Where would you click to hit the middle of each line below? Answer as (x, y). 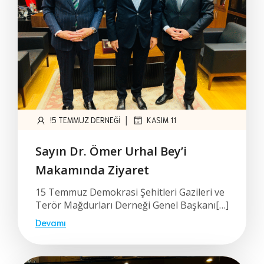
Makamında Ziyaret (92, 170)
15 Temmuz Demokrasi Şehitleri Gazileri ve (130, 192)
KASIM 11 (161, 120)
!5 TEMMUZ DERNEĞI (85, 120)
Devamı (51, 222)
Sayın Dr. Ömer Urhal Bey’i (111, 151)
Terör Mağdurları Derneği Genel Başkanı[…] (132, 205)
